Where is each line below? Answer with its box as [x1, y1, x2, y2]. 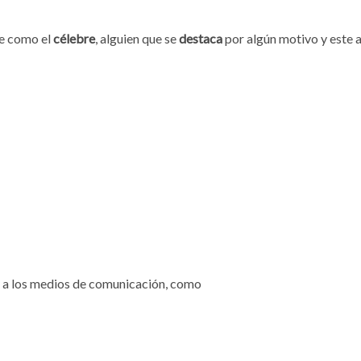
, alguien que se [95, 31, 179, 47]
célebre [53, 31, 95, 47]
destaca [179, 31, 222, 47]
